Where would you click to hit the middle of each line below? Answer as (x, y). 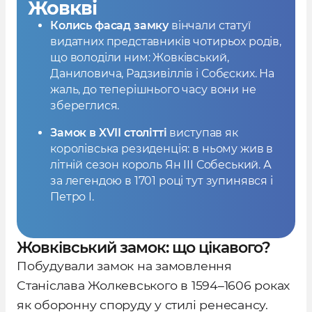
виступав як (204, 133)
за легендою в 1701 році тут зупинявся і (162, 181)
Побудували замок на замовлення (124, 266)
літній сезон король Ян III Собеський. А (161, 165)
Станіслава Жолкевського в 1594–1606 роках (154, 285)
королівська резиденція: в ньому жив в (162, 149)
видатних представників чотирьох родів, (166, 41)
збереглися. (85, 106)
